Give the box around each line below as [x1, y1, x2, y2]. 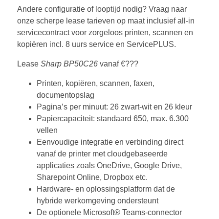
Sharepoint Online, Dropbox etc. [37, 173, 148, 181]
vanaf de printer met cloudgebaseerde [37, 149, 168, 158]
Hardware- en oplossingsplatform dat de [37, 184, 175, 193]
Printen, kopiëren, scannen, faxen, [37, 79, 154, 88]
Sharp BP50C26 [41, 59, 100, 68]
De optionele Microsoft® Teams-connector [37, 208, 182, 217]
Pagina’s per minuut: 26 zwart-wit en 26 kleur [37, 102, 192, 111]
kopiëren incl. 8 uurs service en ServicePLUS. [17, 40, 176, 48]
